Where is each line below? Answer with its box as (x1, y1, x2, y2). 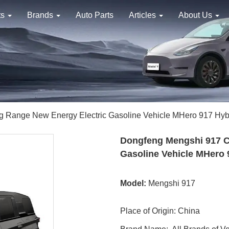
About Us (178, 11, 214, 19)
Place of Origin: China (120, 206, 200, 215)
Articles (129, 11, 158, 19)
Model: (120, 178, 146, 188)
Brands (27, 11, 55, 19)
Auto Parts (76, 11, 113, 19)
